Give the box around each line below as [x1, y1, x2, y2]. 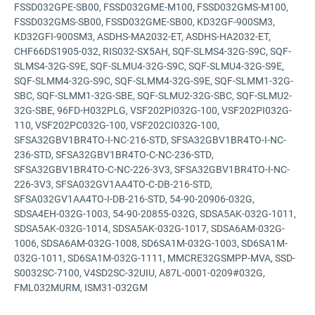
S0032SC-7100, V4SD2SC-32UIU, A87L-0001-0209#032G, [14, 265, 265, 279]
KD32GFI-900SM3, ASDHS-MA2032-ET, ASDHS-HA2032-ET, [14, 29, 271, 43]
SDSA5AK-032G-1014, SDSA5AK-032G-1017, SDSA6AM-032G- [14, 221, 285, 235]
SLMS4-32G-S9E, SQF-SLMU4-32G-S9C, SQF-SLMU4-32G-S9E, [14, 58, 284, 72]
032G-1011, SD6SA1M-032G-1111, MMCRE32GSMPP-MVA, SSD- [14, 250, 295, 264]
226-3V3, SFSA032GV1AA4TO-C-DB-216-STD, [14, 176, 212, 191]
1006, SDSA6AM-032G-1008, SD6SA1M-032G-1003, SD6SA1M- [14, 236, 288, 250]
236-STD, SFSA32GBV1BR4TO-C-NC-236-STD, [14, 147, 214, 161]
